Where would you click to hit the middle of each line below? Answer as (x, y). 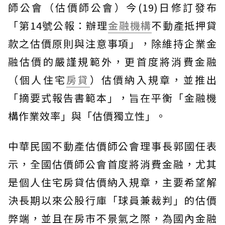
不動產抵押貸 (185, 25)
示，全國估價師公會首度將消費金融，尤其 (113, 164)
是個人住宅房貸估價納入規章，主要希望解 (113, 182)
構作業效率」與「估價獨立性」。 (87, 116)
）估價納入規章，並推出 (153, 79)
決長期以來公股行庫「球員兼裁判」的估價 (113, 200)
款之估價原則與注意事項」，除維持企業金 (113, 43)
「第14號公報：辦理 (58, 25)
